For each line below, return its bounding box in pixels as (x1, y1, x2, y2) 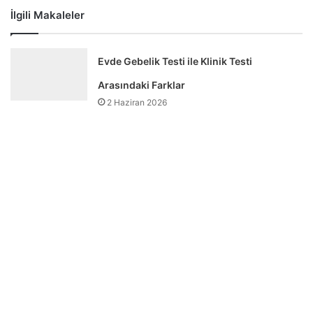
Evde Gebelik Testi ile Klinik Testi (98, 54, 253, 67)
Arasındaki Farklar (98, 78, 186, 91)
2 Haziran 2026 (107, 96, 168, 108)
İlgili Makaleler (10, 8, 85, 22)
